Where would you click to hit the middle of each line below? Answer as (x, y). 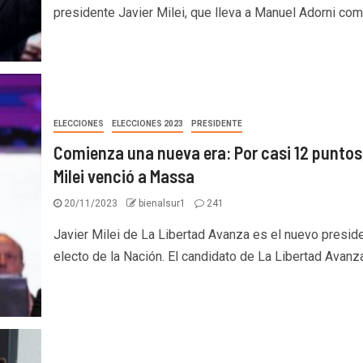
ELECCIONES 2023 (147, 123)
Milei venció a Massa (124, 175)
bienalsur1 (163, 203)
